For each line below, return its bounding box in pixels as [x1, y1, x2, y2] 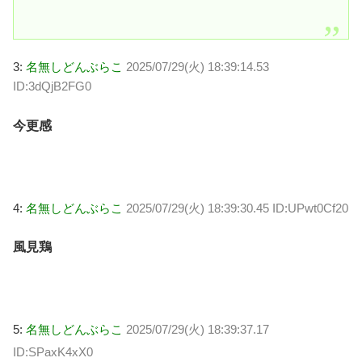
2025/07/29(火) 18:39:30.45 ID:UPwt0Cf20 [126, 200, 348, 215]
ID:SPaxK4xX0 [13, 344, 93, 359]
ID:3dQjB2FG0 [13, 79, 91, 94]
